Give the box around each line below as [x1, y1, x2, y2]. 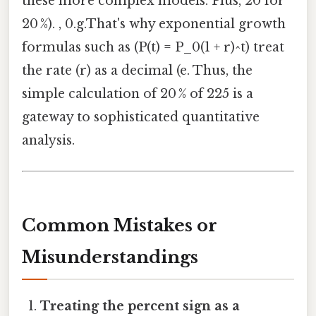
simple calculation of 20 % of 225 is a [22, 85, 253, 102]
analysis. [22, 132, 75, 148]
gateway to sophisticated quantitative [22, 109, 260, 125]
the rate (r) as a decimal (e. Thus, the [22, 62, 253, 78]
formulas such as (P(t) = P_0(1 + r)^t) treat [22, 39, 284, 55]
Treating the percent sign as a [40, 298, 241, 315]
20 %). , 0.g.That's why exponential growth [22, 16, 286, 32]
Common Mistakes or [22, 215, 217, 236]
